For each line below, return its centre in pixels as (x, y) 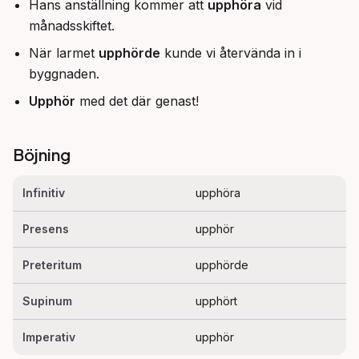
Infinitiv (44, 193)
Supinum (47, 301)
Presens (46, 229)
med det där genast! (137, 101)
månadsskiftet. (72, 26)
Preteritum (52, 265)
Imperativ (49, 337)
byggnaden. (64, 74)
